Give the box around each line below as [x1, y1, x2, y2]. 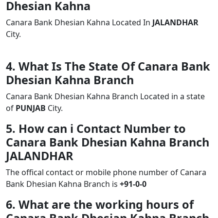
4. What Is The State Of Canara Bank [6, 58, 210, 74]
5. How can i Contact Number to [6, 121, 186, 136]
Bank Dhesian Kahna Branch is [6, 179, 120, 189]
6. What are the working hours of [6, 197, 194, 212]
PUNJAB [16, 103, 46, 113]
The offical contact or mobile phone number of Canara [6, 167, 206, 178]
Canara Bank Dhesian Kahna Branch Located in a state [6, 91, 205, 102]
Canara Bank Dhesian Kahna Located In [6, 17, 152, 28]
